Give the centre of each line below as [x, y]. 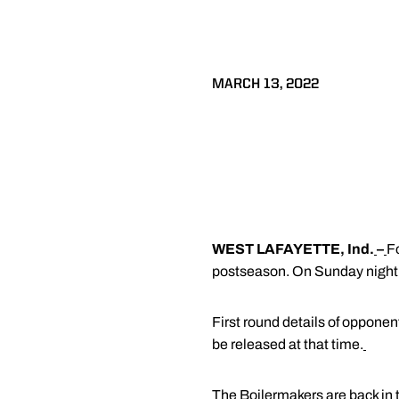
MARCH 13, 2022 [265, 85]
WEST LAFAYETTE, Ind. [293, 249]
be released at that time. [288, 344]
